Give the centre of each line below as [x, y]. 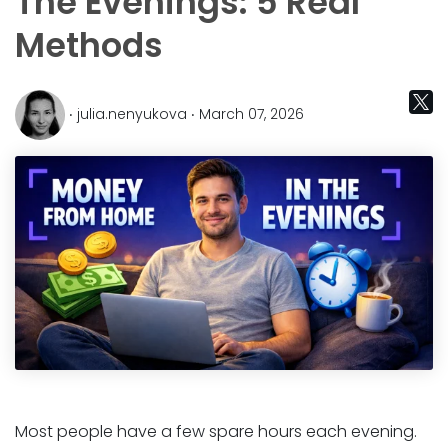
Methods [89, 45]
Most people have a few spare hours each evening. [216, 431]
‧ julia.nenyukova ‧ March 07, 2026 [184, 113]
